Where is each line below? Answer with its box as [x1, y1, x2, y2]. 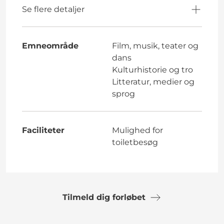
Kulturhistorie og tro [112, 64, 193, 74]
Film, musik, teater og [112, 40, 198, 50]
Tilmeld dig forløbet [62, 192, 145, 202]
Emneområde [22, 40, 78, 50]
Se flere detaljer [22, 4, 84, 14]
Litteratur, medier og [112, 76, 194, 86]
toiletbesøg [112, 137, 158, 147]
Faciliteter [22, 125, 64, 135]
